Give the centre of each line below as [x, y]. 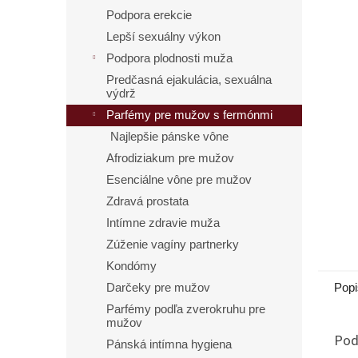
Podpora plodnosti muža [169, 58]
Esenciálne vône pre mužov [179, 180]
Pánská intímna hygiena [169, 344]
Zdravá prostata [147, 201]
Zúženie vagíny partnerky [173, 245]
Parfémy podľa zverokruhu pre [186, 309]
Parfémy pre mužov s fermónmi [189, 115]
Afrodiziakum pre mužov [170, 158]
